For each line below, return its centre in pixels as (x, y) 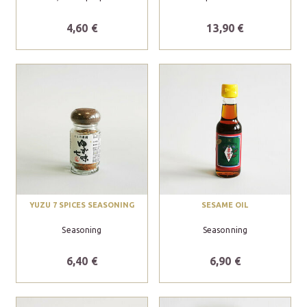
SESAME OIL (225, 205)
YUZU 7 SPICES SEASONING (82, 205)
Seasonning (225, 230)
